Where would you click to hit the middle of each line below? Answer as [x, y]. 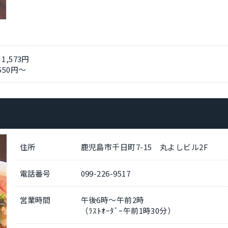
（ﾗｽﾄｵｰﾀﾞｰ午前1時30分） [128, 211]
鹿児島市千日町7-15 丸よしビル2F [145, 147]
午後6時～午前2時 [112, 200]
